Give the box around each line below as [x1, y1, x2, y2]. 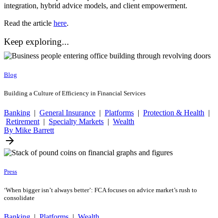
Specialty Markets [49, 117, 104, 126]
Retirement [6, 117, 39, 126]
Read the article [4, 18, 54, 27]
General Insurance [39, 108, 95, 117]
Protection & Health [143, 108, 204, 117]
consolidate [4, 194, 35, 201]
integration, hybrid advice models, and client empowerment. [4, 1, 187, 10]
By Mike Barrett [4, 126, 54, 134]
